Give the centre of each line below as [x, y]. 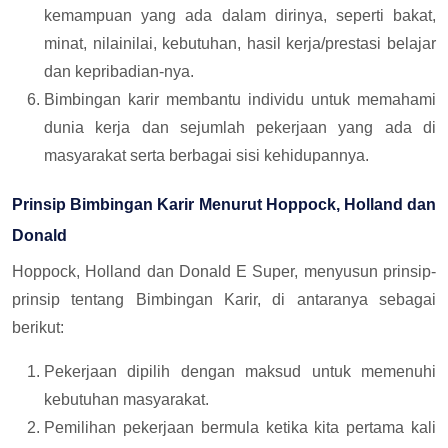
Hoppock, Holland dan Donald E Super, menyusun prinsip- [224, 271]
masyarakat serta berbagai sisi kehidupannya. [206, 155]
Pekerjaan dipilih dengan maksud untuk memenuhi [240, 371]
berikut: [38, 327]
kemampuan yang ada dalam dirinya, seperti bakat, [240, 15]
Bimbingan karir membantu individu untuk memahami [240, 99]
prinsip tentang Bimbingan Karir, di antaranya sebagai [224, 299]
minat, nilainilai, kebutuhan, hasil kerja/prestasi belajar [240, 43]
